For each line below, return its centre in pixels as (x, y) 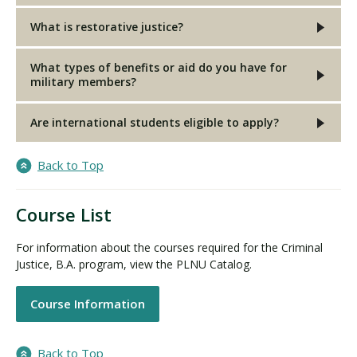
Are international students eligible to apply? (155, 122)
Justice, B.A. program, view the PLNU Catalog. (135, 264)
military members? (83, 81)
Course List (64, 214)
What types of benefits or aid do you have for (159, 67)
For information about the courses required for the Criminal (169, 247)
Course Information (88, 304)
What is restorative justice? (107, 26)
